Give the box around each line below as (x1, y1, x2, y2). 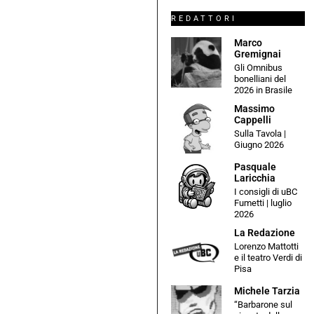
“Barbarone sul (233, 299, 292, 310)
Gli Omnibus (233, 62, 282, 73)
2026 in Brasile (233, 84, 292, 95)
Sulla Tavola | (233, 128, 286, 139)
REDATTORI (170, 13, 237, 23)
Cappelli (233, 114, 271, 126)
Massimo (233, 103, 275, 115)
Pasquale (233, 161, 276, 172)
